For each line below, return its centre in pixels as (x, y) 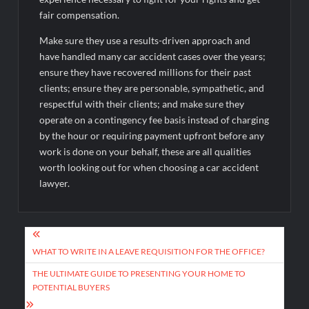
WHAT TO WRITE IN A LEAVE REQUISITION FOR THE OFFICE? (149, 251)
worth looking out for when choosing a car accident (149, 167)
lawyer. (55, 183)
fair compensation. (80, 14)
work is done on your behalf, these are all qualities (146, 151)
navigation (64, 260)
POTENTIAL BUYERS (71, 287)
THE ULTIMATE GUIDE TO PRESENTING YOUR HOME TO (139, 273)
